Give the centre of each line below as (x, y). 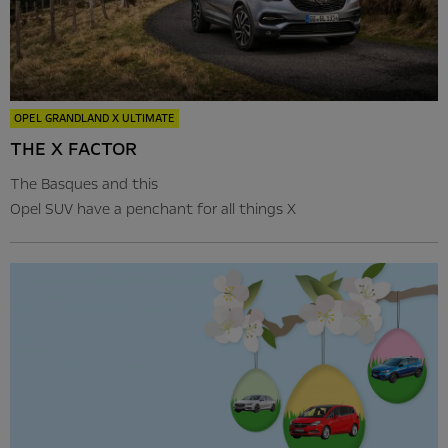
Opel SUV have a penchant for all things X (153, 208)
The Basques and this (84, 183)
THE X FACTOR (73, 148)
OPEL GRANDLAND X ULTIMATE (94, 118)
